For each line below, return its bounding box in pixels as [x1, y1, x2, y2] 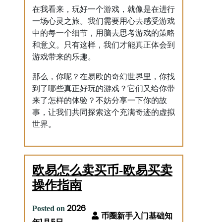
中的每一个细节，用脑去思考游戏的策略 [32, 29, 175, 37]
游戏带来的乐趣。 [32, 53, 96, 61]
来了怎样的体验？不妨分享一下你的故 [32, 96, 167, 105]
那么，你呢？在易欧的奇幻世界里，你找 [32, 72, 175, 81]
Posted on [32, 204, 67, 213]
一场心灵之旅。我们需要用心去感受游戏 [32, 17, 175, 25]
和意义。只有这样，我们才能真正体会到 [32, 41, 175, 49]
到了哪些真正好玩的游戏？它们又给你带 [32, 84, 175, 93]
